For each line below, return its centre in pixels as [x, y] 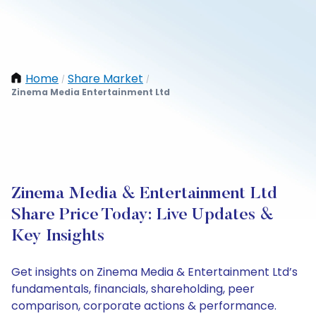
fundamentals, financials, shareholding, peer [133, 289]
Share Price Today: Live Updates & [142, 215]
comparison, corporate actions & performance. [144, 306]
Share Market [105, 79]
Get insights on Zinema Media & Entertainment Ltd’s [154, 272]
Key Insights [58, 236]
